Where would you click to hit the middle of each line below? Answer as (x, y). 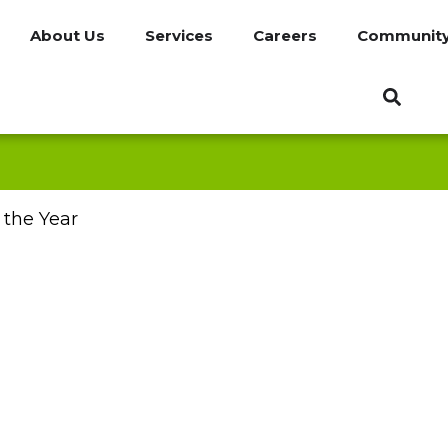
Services (178, 35)
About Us (67, 35)
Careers (284, 35)
